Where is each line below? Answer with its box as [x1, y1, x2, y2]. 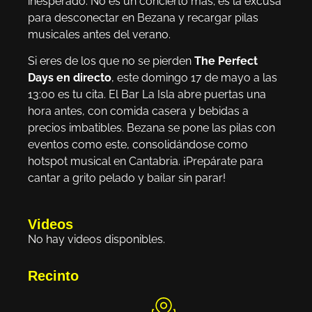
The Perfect [194, 54, 258, 68]
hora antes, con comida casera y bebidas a [28, 104, 249, 118]
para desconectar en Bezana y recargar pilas [28, 10, 258, 24]
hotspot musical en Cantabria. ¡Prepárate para [28, 154, 263, 168]
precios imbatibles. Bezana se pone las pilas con [28, 120, 275, 134]
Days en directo [28, 70, 111, 84]
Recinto [28, 268, 79, 284]
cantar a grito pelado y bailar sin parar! [28, 171, 226, 185]
